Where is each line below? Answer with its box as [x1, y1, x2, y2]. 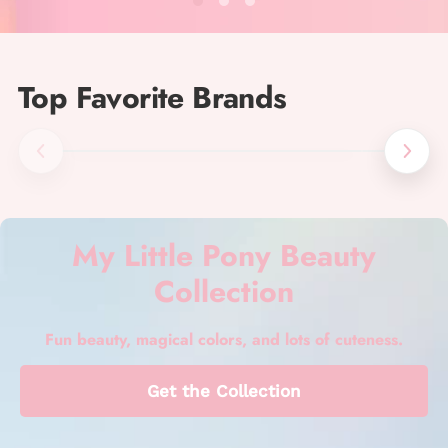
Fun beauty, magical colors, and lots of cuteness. [45, 327, 403, 351]
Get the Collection [147, 380, 301, 401]
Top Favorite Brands [18, 75, 287, 119]
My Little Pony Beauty [72, 233, 376, 277]
